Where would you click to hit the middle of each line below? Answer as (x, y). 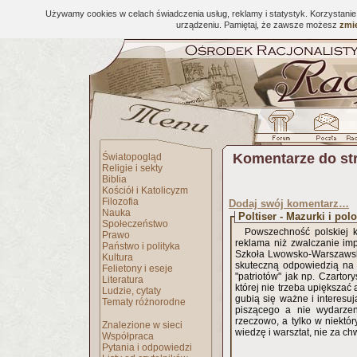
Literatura (123, 280)
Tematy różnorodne (144, 302)
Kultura (118, 257)
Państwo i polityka (141, 246)
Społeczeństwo (135, 224)
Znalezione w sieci (142, 325)
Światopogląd (132, 157)
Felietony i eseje (137, 269)
